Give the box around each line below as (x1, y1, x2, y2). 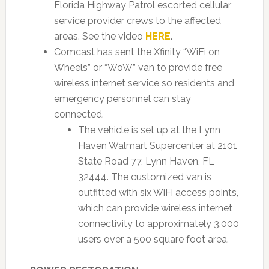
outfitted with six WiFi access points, (77, 187, 238, 198)
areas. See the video (53, 31, 145, 42)
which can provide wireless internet (77, 202, 232, 214)
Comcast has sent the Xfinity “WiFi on (53, 46, 220, 58)
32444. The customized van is (77, 171, 211, 183)
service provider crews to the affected (53, 15, 221, 26)
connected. (53, 109, 104, 120)
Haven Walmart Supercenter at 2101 (77, 140, 237, 151)
